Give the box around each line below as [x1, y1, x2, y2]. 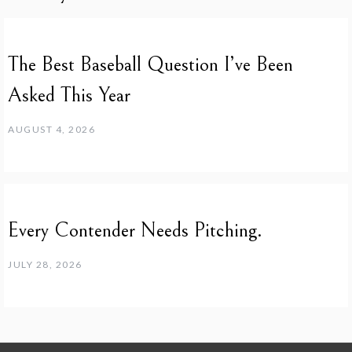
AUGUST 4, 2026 [8, 123, 95, 135]
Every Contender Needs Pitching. [8, 218, 262, 242]
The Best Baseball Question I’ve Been [8, 52, 293, 76]
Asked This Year [8, 82, 130, 107]
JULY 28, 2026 [8, 258, 82, 270]
